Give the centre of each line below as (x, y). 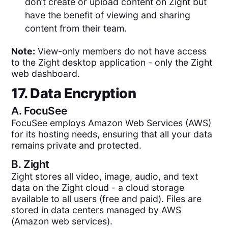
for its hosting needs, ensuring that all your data (112, 134)
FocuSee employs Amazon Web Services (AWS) (111, 123)
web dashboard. (46, 74)
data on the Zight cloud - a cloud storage (98, 188)
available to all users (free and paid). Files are (107, 199)
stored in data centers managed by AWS (96, 210)
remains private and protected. (77, 145)
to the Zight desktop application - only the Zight (112, 63)
